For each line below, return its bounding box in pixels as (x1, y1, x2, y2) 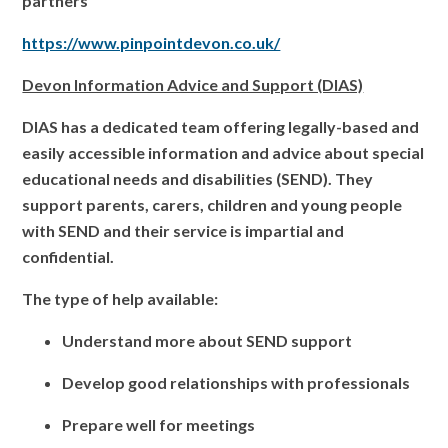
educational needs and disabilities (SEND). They (22, 169, 374, 189)
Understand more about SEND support (62, 331, 353, 351)
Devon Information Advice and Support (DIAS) (22, 75, 364, 95)
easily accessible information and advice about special (22, 143, 425, 163)
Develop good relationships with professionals (62, 373, 411, 393)
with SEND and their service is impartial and (22, 221, 345, 241)
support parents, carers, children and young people (22, 195, 403, 215)
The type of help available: (22, 289, 219, 309)
